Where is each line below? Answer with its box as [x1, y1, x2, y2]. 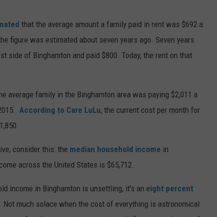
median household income [70, 144, 161, 154]
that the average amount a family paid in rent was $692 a [21, 19, 203, 29]
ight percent [150, 183, 193, 193]
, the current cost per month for [101, 105, 200, 115]
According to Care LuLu [19, 105, 101, 115]
